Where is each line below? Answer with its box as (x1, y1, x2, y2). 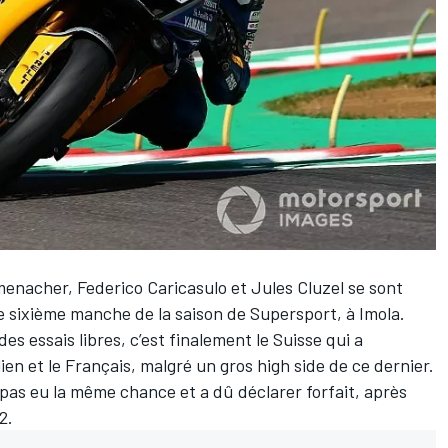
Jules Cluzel (251, 276, 344, 299)
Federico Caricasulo (77, 276, 227, 299)
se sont (344, 276, 403, 299)
